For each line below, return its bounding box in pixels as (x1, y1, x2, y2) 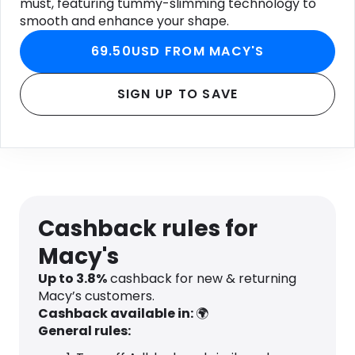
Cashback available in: (38, 304, 196, 323)
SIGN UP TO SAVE (116, 85, 239, 104)
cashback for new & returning (107, 269, 296, 288)
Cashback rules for (38, 213, 258, 245)
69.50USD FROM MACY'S (90, 42, 265, 61)
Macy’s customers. (38, 287, 155, 306)
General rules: (38, 322, 131, 341)
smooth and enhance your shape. (20, 12, 229, 31)
